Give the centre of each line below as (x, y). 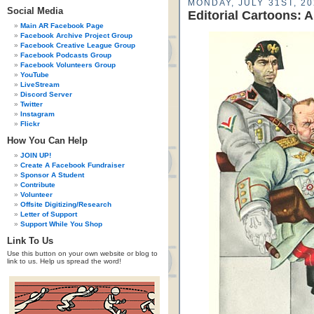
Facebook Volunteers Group (68, 65)
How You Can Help (47, 141)
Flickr (30, 124)
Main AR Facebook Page (62, 26)
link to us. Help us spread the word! (64, 261)
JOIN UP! (36, 155)
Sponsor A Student (52, 175)
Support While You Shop (61, 224)
